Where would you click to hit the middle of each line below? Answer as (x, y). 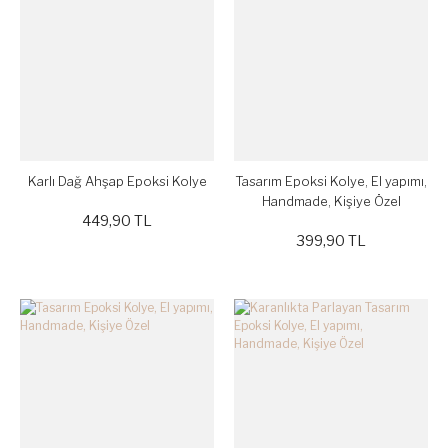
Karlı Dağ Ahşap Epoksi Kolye (117, 181)
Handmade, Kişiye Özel (331, 201)
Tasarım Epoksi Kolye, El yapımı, (331, 181)
